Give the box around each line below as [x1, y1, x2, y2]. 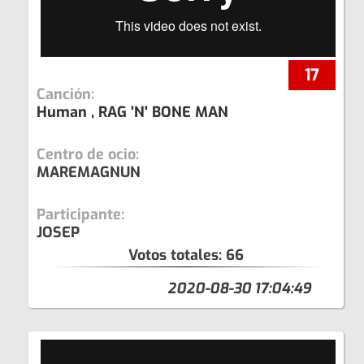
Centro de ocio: [37, 144, 139, 164]
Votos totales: [128, 245, 226, 265]
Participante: [37, 204, 124, 224]
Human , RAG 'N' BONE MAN [37, 102, 228, 122]
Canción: [37, 84, 94, 104]
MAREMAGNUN [37, 162, 141, 182]
